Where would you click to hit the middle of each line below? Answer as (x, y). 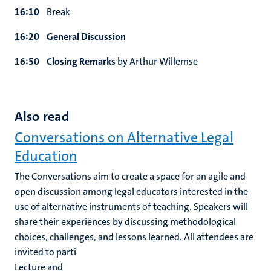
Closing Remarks (79, 61)
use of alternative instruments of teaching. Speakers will (131, 207)
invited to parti (45, 252)
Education (46, 156)
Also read (42, 116)
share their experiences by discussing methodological (125, 222)
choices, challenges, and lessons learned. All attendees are (134, 237)
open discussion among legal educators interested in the (131, 191)
